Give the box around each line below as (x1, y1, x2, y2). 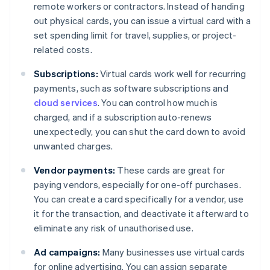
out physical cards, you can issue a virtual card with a (34, 14, 251, 27)
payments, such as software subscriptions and (34, 82, 228, 95)
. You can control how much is (97, 96, 218, 109)
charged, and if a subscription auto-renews (34, 111, 212, 124)
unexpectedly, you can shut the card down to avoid (34, 125, 245, 138)
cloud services (34, 96, 98, 109)
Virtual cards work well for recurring (98, 67, 246, 80)
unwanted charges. (34, 140, 113, 152)
